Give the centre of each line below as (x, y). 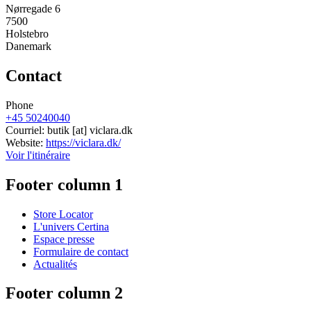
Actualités (55, 264)
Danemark (28, 46)
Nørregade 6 (33, 8)
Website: (26, 142)
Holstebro (27, 33)
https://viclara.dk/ (83, 142)
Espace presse (64, 239)
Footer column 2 (64, 293)
